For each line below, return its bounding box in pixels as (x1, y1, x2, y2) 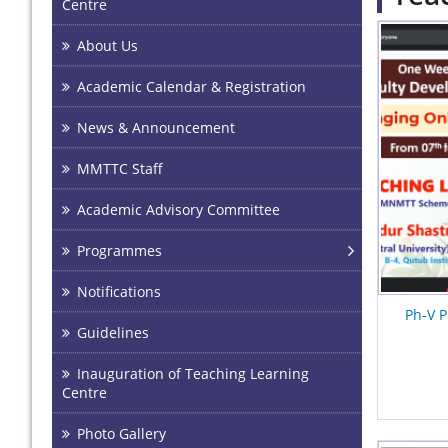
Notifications (77, 281, 161, 301)
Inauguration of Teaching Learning (77, 363, 309, 383)
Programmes (77, 240, 162, 260)
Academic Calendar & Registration (77, 76, 306, 96)
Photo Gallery (77, 423, 166, 443)
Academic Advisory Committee (77, 199, 280, 219)
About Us (77, 35, 138, 55)
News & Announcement (77, 117, 235, 137)
